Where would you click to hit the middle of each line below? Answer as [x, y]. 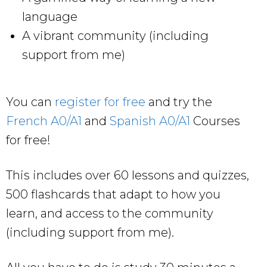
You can [30, 102]
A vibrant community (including [115, 35]
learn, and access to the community [110, 213]
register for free [100, 102]
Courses [215, 121]
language [50, 16]
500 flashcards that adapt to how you [113, 194]
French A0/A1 [44, 121]
